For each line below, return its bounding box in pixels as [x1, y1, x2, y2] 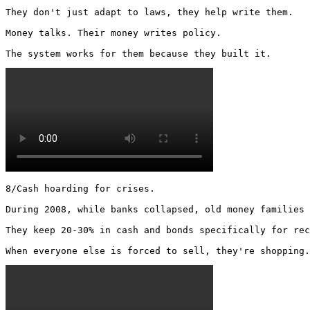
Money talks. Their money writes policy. [6, 27, 221, 38]
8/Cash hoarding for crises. [6, 183, 155, 194]
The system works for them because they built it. [6, 48, 277, 59]
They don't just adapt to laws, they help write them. [6, 6, 293, 17]
